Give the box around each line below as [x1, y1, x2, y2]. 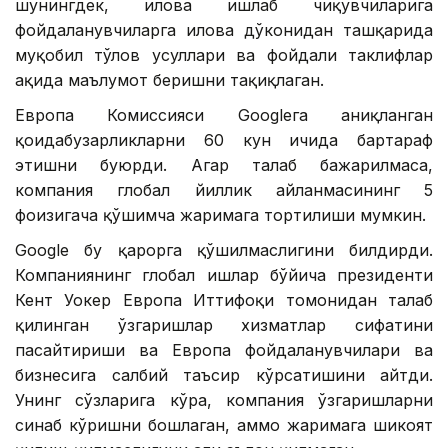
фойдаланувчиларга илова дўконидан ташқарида [15, 19, 433, 40]
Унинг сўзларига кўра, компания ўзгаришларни [15, 389, 433, 410]
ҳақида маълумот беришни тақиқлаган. [15, 69, 324, 90]
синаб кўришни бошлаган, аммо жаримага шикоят [15, 414, 433, 435]
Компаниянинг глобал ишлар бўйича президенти [15, 264, 433, 285]
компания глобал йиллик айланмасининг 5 [15, 179, 433, 200]
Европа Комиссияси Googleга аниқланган [15, 104, 433, 125]
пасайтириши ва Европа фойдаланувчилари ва [15, 339, 433, 360]
